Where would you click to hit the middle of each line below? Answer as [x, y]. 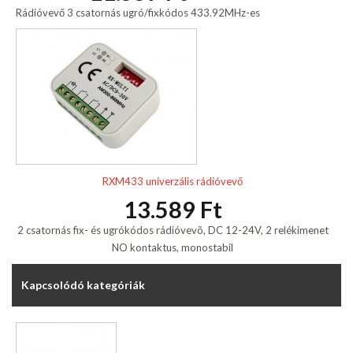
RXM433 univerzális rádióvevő [173, 182]
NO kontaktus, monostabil [173, 248]
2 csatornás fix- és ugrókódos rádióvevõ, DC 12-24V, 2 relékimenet [173, 230]
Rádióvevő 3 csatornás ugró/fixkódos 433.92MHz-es [138, 12]
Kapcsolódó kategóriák [83, 284]
